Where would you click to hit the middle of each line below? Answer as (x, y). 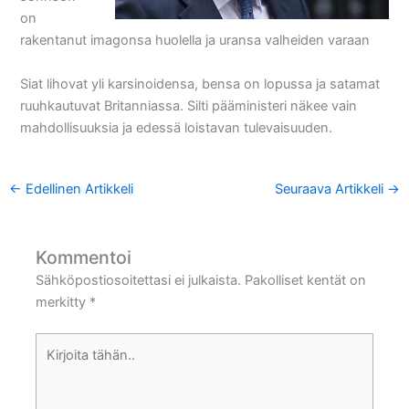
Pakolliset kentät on (306, 281)
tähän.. (57, 366)
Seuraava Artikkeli (331, 189)
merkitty (63, 303)
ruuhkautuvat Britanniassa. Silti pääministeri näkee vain (189, 105)
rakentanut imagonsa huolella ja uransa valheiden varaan (195, 41)
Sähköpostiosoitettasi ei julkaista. (139, 281)
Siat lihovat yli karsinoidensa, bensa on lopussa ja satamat (200, 84)
